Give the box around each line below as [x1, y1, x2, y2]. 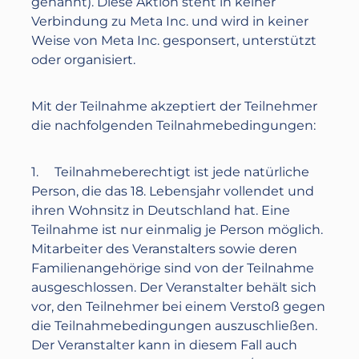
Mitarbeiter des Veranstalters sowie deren [31, 241, 298, 256]
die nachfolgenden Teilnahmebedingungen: [31, 118, 317, 133]
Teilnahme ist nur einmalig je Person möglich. [31, 222, 324, 237]
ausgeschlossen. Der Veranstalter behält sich [31, 280, 317, 295]
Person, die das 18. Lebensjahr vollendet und [31, 184, 315, 199]
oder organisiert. [31, 52, 136, 67]
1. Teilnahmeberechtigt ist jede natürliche [31, 164, 310, 179]
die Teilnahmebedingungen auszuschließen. [31, 318, 318, 333]
